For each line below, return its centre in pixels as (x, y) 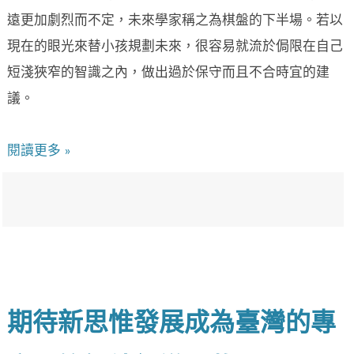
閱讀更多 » (39, 152)
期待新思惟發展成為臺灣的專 (171, 325)
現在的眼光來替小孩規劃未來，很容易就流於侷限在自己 (175, 47)
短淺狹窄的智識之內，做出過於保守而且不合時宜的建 (168, 73)
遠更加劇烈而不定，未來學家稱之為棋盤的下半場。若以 (175, 21)
